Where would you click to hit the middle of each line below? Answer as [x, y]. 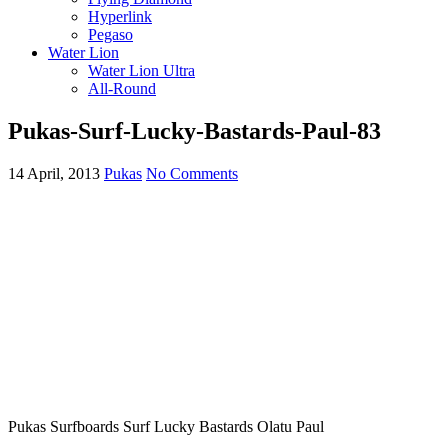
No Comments [192, 173]
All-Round [122, 88]
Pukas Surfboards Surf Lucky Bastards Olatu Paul [166, 426]
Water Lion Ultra [141, 70]
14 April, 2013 [54, 173]
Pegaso [110, 34]
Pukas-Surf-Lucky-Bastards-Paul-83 [194, 130]
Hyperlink [120, 16]
